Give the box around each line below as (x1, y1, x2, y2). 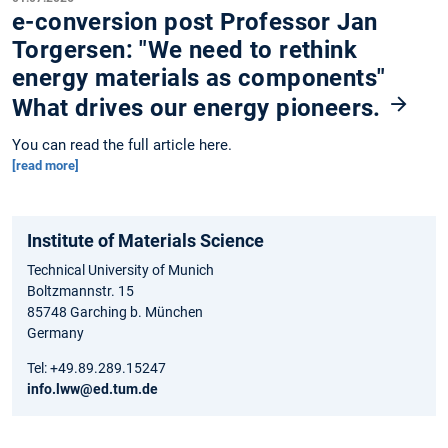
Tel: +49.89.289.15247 (27, 359, 166, 376)
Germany (27, 324, 84, 341)
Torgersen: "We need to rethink (12, 35, 357, 64)
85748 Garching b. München (27, 303, 203, 320)
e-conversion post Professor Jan (12, 7, 378, 36)
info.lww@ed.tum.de (27, 380, 158, 397)
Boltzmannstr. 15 (27, 282, 134, 299)
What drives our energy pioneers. (12, 93, 388, 122)
